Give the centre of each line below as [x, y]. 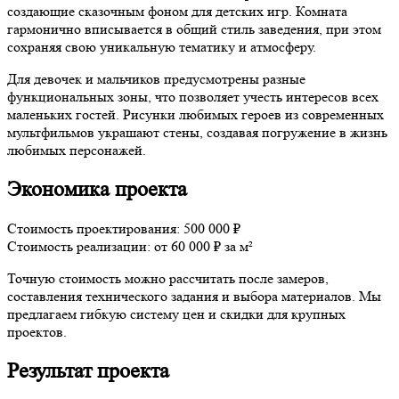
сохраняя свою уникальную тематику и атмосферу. [162, 46]
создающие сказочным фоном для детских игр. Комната [177, 11]
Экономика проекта [97, 189]
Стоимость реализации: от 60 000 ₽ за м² [130, 246]
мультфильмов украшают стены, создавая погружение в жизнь [197, 132]
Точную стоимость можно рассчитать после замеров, [168, 278]
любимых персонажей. [77, 150]
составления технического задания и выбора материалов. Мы [194, 296]
